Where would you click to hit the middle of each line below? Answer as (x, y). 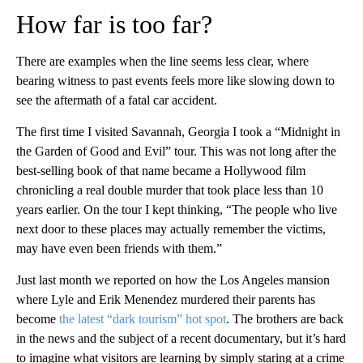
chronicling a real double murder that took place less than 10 (170, 190)
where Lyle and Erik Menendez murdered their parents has (166, 299)
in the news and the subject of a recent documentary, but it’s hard (181, 338)
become (38, 319)
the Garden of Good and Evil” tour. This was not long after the (176, 151)
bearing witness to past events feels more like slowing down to (175, 81)
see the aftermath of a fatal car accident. (117, 100)
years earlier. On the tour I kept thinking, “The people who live (177, 209)
